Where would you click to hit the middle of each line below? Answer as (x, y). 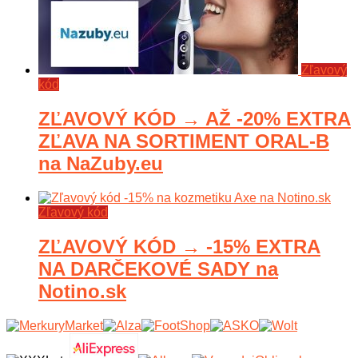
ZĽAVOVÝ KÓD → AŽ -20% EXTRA (195, 118)
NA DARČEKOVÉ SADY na (158, 268)
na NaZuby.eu (101, 163)
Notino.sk (82, 291)
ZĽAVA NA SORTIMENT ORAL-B (184, 141)
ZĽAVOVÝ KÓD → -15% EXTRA (179, 246)
